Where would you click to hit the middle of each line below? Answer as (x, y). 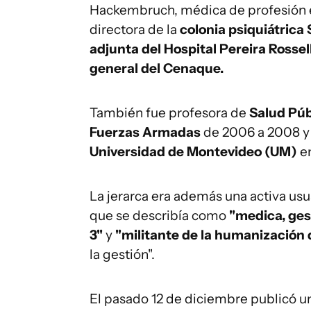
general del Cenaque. (157, 68)
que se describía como (158, 216)
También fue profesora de (169, 113)
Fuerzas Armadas (145, 132)
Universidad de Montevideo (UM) (193, 152)
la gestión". (124, 254)
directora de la (133, 30)
